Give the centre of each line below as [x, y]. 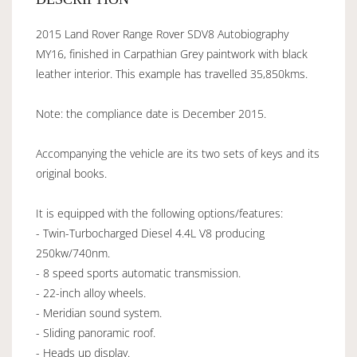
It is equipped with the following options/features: [159, 213]
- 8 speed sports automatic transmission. [138, 273]
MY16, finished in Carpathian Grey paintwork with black [172, 53]
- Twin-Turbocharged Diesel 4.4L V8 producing [150, 233]
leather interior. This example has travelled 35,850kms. [172, 73]
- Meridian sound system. [99, 312]
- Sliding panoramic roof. [96, 332]
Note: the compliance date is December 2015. [151, 113]
